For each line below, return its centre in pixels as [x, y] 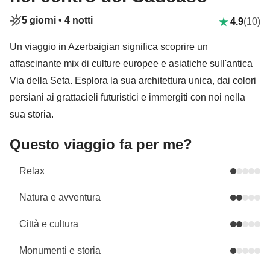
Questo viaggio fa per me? [101, 144]
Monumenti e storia [60, 250]
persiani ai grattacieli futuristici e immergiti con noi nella [127, 97]
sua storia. [32, 114]
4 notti [79, 20]
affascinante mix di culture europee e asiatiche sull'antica [131, 64]
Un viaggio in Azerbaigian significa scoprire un [109, 47]
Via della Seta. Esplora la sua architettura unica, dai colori [133, 80]
